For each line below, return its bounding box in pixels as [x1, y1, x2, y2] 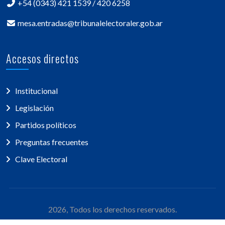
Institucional [15, 85, 58, 95]
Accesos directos [6, 50, 79, 66]
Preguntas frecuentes [15, 137, 88, 147]
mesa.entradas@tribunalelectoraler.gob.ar [16, 18, 163, 28]
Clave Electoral [15, 154, 67, 164]
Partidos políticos [15, 120, 76, 130]
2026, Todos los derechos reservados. [48, 204, 177, 214]
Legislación [15, 102, 54, 113]
